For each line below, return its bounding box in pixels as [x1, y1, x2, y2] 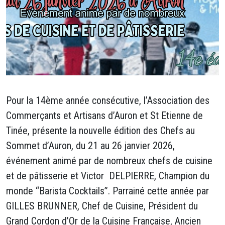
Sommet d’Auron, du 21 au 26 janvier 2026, [6, 140, 175, 152]
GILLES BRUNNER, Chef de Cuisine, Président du [6, 200, 198, 212]
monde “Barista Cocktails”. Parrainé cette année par [6, 185, 209, 197]
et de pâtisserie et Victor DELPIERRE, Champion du [6, 170, 209, 182]
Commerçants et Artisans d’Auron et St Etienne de [6, 109, 203, 122]
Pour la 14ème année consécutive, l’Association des [6, 94, 209, 106]
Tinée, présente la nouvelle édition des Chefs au [6, 125, 195, 137]
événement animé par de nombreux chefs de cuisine [6, 155, 212, 167]
